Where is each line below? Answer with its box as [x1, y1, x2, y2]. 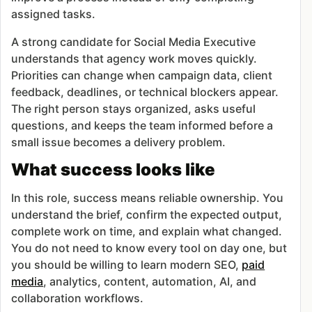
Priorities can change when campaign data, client [11, 68, 273, 83]
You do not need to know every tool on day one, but [11, 241, 288, 256]
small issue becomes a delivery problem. [11, 135, 226, 150]
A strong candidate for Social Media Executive [11, 35, 256, 49]
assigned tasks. [11, 7, 96, 22]
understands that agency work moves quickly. [11, 52, 258, 66]
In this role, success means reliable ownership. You [11, 191, 284, 205]
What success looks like [11, 159, 216, 180]
